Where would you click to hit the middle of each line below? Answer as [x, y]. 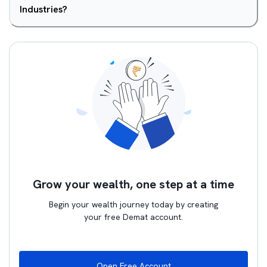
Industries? [44, 9]
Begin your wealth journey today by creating [133, 204]
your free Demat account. [133, 217]
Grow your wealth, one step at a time [133, 184]
